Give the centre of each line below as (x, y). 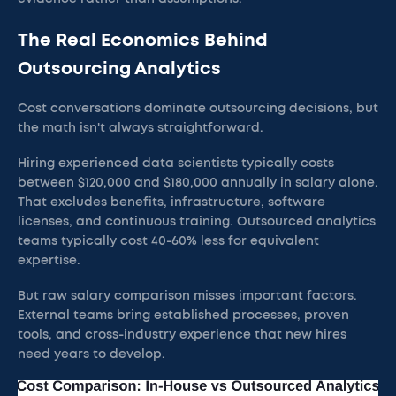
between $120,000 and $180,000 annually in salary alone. (198, 183)
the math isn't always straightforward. (141, 128)
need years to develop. (91, 354)
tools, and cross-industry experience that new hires (182, 335)
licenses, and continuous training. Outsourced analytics (197, 222)
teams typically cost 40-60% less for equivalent (168, 241)
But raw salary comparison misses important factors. (187, 296)
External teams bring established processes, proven (183, 316)
